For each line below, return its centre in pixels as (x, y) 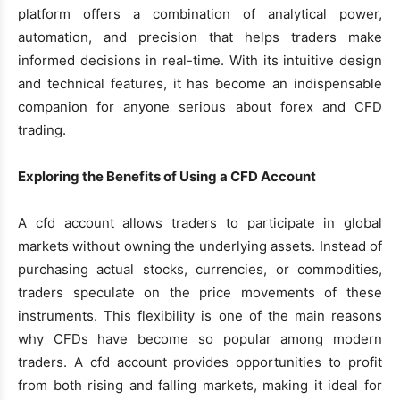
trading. (42, 129)
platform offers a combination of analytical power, (200, 13)
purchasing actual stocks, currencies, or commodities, (200, 269)
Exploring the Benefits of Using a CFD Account (167, 176)
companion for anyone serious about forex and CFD (200, 106)
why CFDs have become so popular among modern (200, 338)
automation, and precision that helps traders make (200, 37)
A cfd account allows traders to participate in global (200, 222)
